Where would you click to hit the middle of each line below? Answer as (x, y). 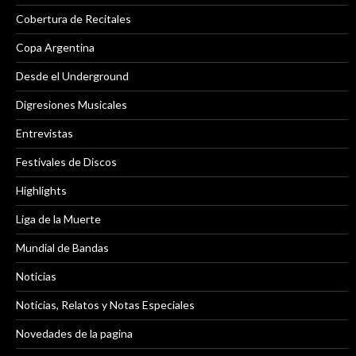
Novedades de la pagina (74, 334)
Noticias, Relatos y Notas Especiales (105, 305)
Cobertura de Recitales (74, 19)
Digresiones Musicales (72, 105)
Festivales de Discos (66, 162)
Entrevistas (44, 133)
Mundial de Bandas (62, 248)
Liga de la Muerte (58, 219)
